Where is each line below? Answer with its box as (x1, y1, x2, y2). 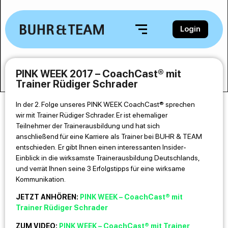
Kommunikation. (16, 175, 66, 183)
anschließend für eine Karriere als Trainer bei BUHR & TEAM (16, 132, 202, 140)
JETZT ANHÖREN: (16, 193, 80, 202)
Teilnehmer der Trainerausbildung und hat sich (16, 122, 160, 130)
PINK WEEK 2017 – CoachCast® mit (16, 68, 181, 80)
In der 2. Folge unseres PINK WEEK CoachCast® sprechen (16, 100, 195, 108)
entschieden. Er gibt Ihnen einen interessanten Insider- (16, 143, 186, 151)
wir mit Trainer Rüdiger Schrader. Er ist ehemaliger (16, 111, 167, 119)
